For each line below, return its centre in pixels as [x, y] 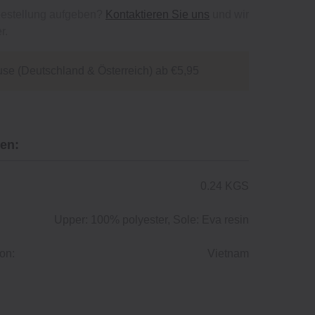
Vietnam [228, 254]
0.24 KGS [225, 186]
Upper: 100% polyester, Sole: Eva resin [152, 220]
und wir [229, 15]
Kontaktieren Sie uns [157, 15]
